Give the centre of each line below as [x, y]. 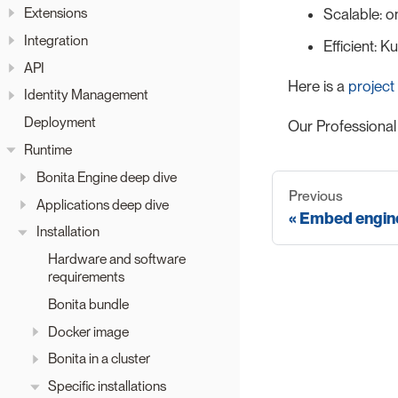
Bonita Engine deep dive [106, 177]
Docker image [88, 331]
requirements [86, 277]
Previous [316, 196]
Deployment [60, 123]
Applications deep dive [102, 204]
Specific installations [107, 386]
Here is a [318, 86]
